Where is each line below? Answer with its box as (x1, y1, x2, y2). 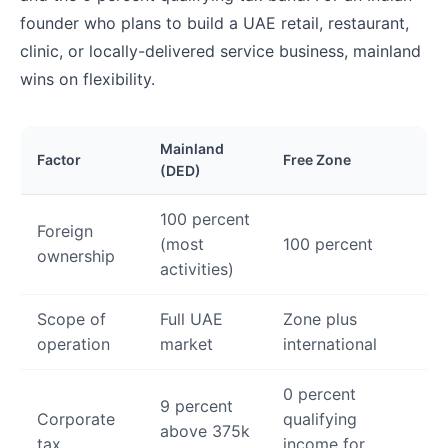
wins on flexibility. (20, 69, 155, 90)
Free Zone (283, 151, 351, 169)
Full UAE (160, 309, 223, 330)
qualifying (283, 409, 357, 430)
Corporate (37, 409, 115, 430)
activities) (160, 259, 234, 280)
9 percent (160, 396, 233, 417)
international (283, 334, 377, 355)
